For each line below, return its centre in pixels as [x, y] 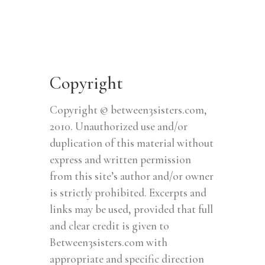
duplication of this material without [132, 143]
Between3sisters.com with [109, 242]
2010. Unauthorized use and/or [119, 126]
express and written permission [120, 159]
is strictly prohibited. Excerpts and [128, 192]
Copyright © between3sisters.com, [128, 109]
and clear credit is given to [109, 225]
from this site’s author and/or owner [132, 176]
